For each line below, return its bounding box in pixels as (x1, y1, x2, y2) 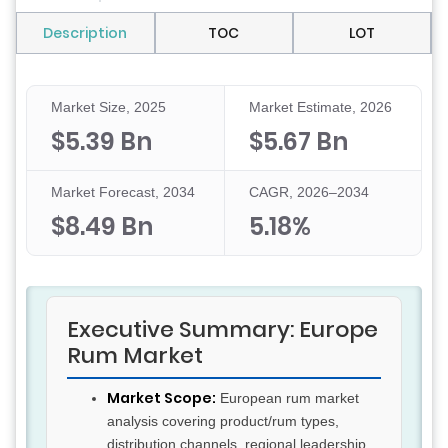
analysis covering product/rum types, (107, 413, 339, 430)
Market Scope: (107, 388, 216, 409)
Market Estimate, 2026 (248, 99, 392, 116)
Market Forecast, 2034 (51, 184, 195, 201)
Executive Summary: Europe (67, 314, 378, 346)
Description (43, 23, 128, 44)
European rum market (216, 390, 359, 407)
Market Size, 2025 (51, 99, 166, 116)
